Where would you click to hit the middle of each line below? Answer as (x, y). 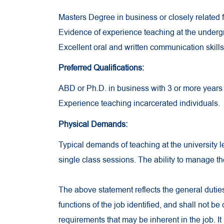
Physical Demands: (93, 124)
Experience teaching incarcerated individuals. (139, 104)
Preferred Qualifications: (101, 68)
